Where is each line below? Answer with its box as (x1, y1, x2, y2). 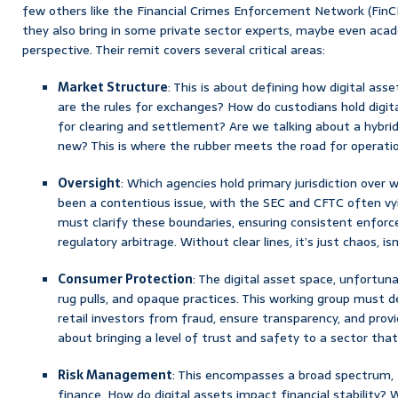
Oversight (58, 172, 121, 193)
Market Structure (58, 76, 168, 97)
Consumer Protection (58, 268, 193, 289)
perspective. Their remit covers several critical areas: (22, 39, 325, 60)
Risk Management (58, 364, 172, 385)
